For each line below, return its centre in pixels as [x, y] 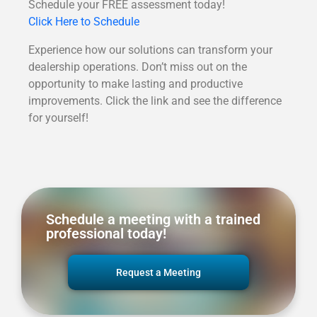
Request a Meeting [158, 273]
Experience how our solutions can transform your [150, 50]
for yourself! [58, 118]
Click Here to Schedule [84, 22]
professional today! [106, 234]
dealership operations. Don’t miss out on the [138, 67]
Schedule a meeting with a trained [153, 220]
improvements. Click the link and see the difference [155, 101]
